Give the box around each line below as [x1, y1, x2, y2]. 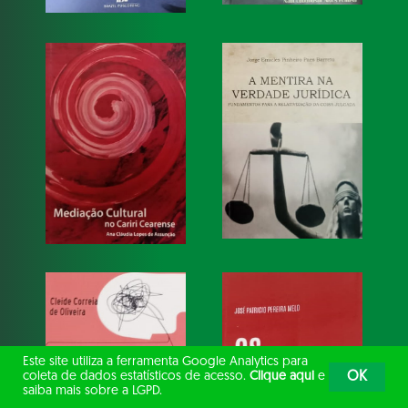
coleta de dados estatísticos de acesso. [23, 370, 250, 383]
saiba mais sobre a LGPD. [23, 384, 162, 398]
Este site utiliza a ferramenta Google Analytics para [23, 355, 308, 369]
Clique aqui [250, 370, 314, 383]
